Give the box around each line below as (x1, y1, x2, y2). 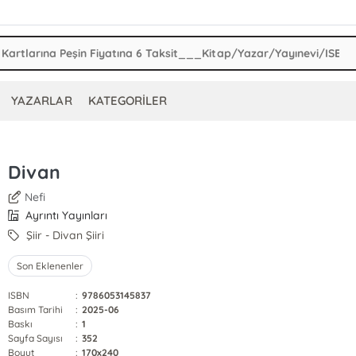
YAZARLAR (11, 93, 72, 108)
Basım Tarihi (7, 304, 64, 315)
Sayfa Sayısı (7, 332, 64, 344)
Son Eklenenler (16, 260, 84, 272)
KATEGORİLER (87, 93, 167, 108)
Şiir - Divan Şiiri (23, 228, 105, 242)
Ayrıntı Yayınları (22, 208, 108, 222)
